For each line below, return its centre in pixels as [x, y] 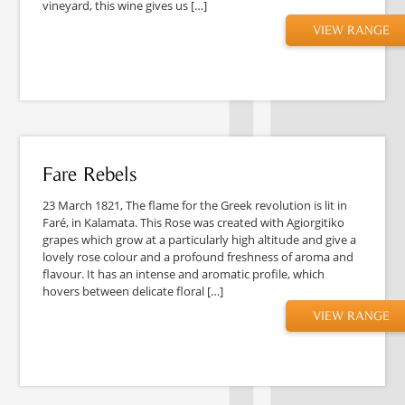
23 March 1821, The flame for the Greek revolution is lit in [195, 205]
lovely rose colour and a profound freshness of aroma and [198, 256]
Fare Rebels [90, 173]
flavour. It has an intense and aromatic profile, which [184, 273]
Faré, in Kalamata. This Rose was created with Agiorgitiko [194, 222]
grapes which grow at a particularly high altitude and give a [200, 239]
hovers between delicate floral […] [133, 291]
